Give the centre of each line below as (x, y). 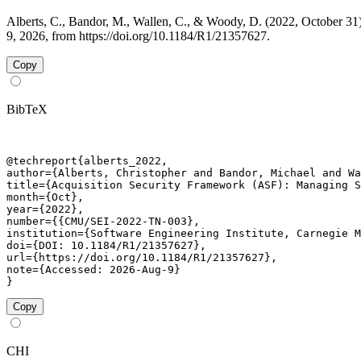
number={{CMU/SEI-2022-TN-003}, (103, 222)
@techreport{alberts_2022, (87, 161)
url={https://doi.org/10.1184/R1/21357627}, (142, 258)
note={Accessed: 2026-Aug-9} (93, 270)
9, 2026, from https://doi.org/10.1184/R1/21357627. (138, 36)
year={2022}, (45, 210)
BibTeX (27, 110)
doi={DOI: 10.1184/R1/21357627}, (106, 246)
